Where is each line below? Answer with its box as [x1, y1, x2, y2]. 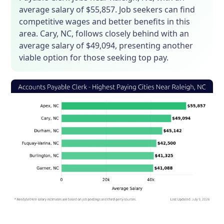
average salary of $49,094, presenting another [19, 40, 193, 51]
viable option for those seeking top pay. [19, 52, 169, 63]
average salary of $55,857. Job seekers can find [19, 4, 195, 15]
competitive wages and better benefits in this [19, 16, 190, 27]
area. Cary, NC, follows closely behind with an [19, 28, 189, 39]
